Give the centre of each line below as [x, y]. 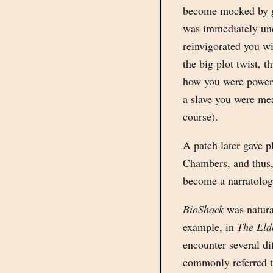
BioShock [203, 209]
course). [200, 116]
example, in [210, 227]
